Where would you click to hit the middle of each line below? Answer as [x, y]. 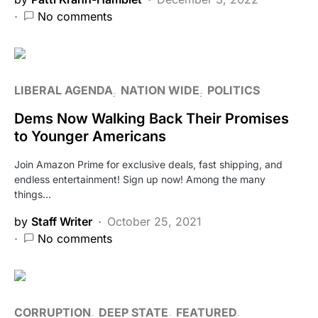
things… [33, 194]
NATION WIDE [160, 90]
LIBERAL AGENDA [64, 90]
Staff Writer [62, 221]
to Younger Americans [90, 136]
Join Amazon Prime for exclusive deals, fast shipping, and [148, 164]
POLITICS [234, 90]
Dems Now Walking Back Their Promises [152, 118]
